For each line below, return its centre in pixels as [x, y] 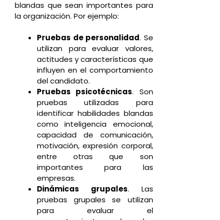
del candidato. [63, 81]
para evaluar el [95, 211]
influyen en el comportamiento [95, 70]
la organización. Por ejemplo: [67, 16]
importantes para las [95, 167]
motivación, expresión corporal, [95, 146]
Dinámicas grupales [82, 189]
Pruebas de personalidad [88, 38]
